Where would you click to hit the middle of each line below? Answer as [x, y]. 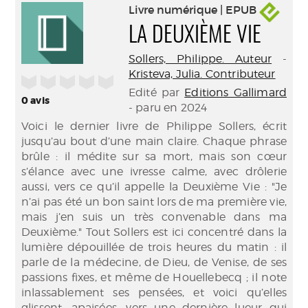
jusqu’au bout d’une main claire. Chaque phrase [154, 141]
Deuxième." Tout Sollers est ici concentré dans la [154, 232]
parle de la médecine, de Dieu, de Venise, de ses [154, 262]
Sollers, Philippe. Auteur [200, 59]
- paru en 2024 [168, 108]
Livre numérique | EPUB [194, 10]
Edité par [157, 92]
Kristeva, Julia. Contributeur [202, 74]
